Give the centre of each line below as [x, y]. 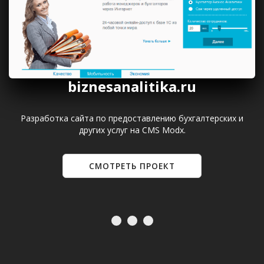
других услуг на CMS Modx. [132, 130]
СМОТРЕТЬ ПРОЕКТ [132, 166]
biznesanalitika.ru [132, 87]
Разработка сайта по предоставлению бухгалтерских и [132, 118]
